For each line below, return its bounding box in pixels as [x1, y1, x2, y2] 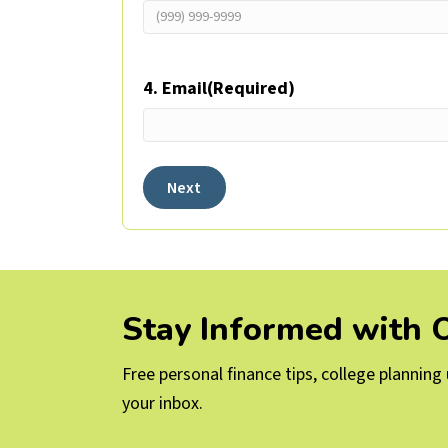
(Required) [207, 76, 295, 102]
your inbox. [122, 391, 203, 417]
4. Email [143, 76, 207, 102]
